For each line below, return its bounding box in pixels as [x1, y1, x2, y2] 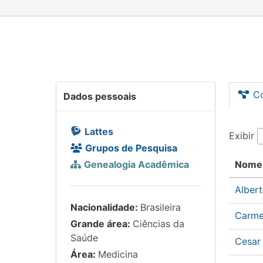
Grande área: [70, 218, 133, 230]
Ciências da [133, 218, 184, 230]
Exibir [229, 130, 257, 141]
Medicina [98, 248, 138, 260]
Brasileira [140, 201, 181, 213]
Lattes [85, 126, 113, 137]
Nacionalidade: [70, 201, 140, 213]
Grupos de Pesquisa [85, 142, 177, 154]
